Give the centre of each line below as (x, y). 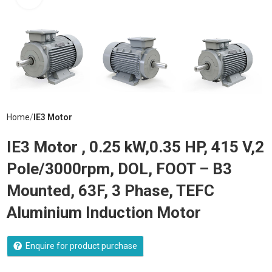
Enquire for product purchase (81, 246)
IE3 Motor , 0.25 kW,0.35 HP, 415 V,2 (135, 147)
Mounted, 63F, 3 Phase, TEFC (110, 191)
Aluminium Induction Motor (104, 213)
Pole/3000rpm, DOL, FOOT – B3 (119, 169)
